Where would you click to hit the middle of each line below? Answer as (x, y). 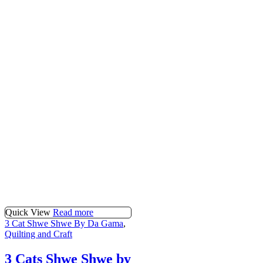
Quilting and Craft (38, 234)
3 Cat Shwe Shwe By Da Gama (64, 224)
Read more (73, 213)
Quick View (28, 213)
